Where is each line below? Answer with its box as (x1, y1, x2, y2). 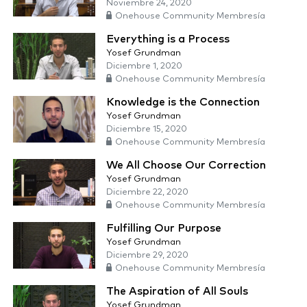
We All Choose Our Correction (106, 160, 266, 171)
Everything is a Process (106, 34, 230, 45)
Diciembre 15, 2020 (106, 125, 187, 134)
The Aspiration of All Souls (106, 286, 248, 297)
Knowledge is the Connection (106, 97, 260, 108)
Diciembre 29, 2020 (106, 251, 188, 260)
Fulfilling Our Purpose (106, 223, 221, 234)
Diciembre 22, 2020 (106, 188, 188, 197)
